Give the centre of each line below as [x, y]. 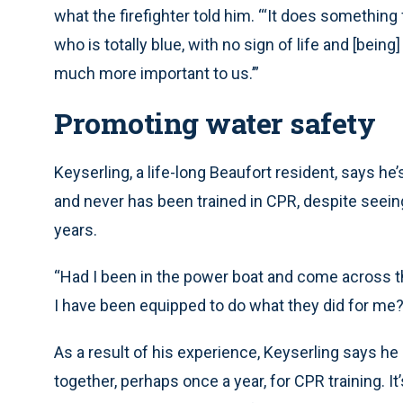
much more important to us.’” [157, 74]
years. [76, 230]
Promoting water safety [215, 123]
